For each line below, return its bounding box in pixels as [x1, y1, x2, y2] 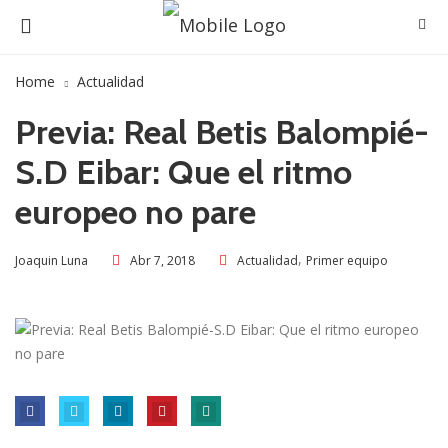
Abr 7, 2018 [130, 251, 195, 269]
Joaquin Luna [15, 251, 88, 269]
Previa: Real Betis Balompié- [15, 111, 429, 154]
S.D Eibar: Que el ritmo [15, 151, 352, 194]
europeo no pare [15, 191, 256, 234]
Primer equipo [306, 251, 388, 269]
